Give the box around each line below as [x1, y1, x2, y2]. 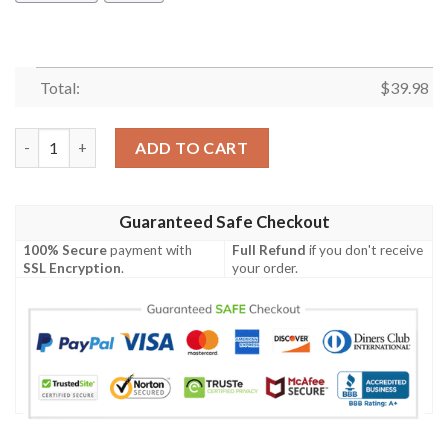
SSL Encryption [23, 259, 122, 276]
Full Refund [232, 241, 307, 258]
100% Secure [23, 241, 108, 258]
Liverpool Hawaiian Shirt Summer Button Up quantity [14, 129, 378, 147]
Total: [39, 78, 80, 98]
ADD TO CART [135, 137, 249, 157]
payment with [107, 241, 193, 258]
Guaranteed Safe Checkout [118, 211, 330, 232]
